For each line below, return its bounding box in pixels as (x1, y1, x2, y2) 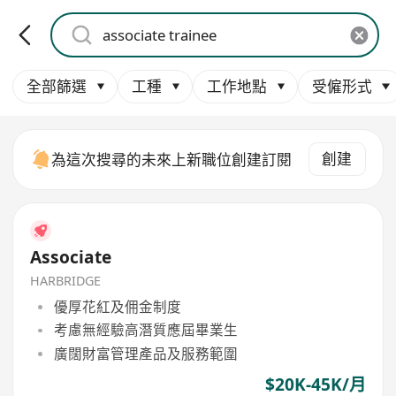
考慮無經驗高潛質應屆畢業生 (53, 320, 238, 340)
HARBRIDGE (30, 272, 102, 290)
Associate (30, 245, 112, 269)
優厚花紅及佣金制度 (53, 296, 181, 316)
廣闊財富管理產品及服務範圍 (53, 343, 238, 363)
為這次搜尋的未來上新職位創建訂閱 (51, 148, 293, 170)
